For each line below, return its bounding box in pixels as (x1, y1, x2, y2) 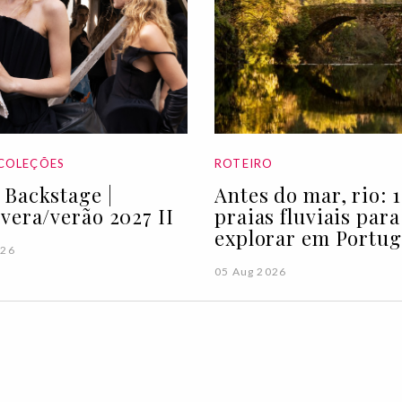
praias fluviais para (214, 202, 400, 230)
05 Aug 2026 (214, 264, 287, 278)
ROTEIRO (214, 155, 274, 170)
